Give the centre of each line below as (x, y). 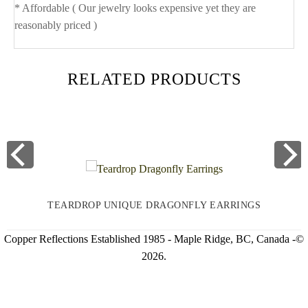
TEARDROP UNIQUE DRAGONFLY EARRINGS (154, 206)
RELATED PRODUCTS (154, 79)
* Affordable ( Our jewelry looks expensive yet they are (135, 8)
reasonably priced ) (56, 25)
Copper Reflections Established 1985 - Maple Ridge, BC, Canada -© (154, 239)
